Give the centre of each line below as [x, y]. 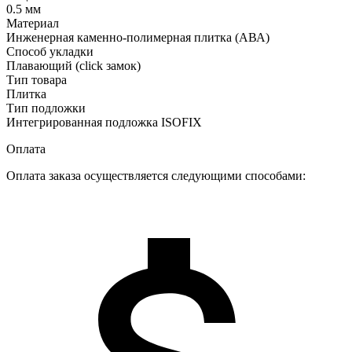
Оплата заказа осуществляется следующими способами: [156, 176]
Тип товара [37, 80]
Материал [33, 24]
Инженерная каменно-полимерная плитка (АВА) [138, 38]
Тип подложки [46, 108]
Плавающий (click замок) [73, 66]
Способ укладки [50, 52]
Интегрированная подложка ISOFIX [104, 123]
